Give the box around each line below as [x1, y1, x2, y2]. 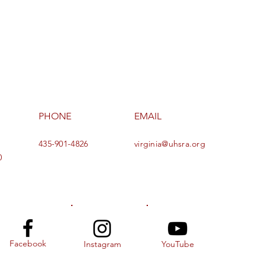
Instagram [83, 239, 121, 250]
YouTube [161, 239, 194, 250]
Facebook [9, 238, 46, 249]
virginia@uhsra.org [134, 138, 206, 150]
